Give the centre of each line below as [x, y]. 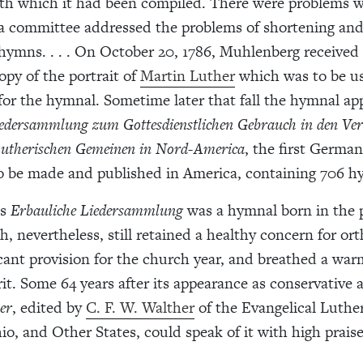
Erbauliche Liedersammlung [97, 210]
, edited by [49, 307]
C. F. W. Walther [140, 307]
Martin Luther [188, 75]
